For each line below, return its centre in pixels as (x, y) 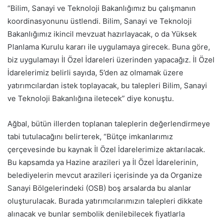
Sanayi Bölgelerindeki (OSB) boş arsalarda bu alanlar (99, 188)
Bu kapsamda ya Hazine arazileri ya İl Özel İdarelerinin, (103, 162)
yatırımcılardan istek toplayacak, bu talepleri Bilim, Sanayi (107, 85)
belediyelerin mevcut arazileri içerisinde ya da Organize (105, 175)
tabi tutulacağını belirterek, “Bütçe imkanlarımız (90, 137)
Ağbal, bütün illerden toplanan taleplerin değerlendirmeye (109, 124)
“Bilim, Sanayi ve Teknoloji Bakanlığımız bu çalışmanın (102, 8)
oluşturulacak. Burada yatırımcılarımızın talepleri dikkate (105, 201)
